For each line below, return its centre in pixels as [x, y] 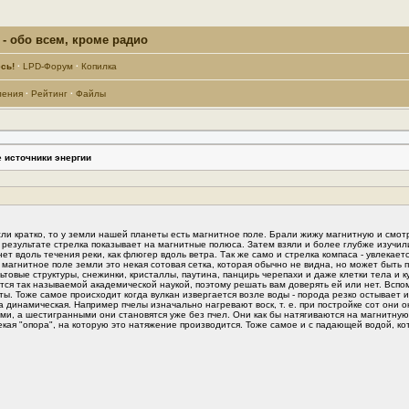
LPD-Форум [47, 66]
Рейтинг [49, 94]
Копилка [99, 66]
